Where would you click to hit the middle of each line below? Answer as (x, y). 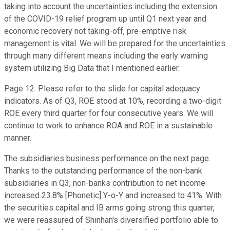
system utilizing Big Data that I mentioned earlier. (92, 68)
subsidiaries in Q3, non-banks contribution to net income (105, 183)
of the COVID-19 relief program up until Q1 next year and (105, 19)
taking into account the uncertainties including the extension (111, 7)
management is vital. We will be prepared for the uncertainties (115, 44)
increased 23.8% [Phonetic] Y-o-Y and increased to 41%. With (113, 196)
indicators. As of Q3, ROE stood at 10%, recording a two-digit (113, 101)
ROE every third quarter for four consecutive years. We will (109, 113)
